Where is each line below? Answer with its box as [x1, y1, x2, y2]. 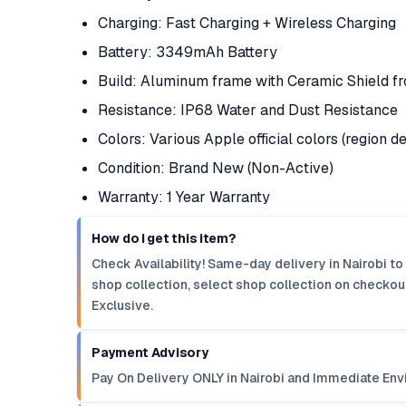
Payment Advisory [92, 344, 208, 361]
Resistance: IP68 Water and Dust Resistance [98, 101, 398, 120]
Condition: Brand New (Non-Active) [98, 159, 333, 178]
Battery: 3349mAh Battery [98, 43, 277, 62]
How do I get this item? [92, 230, 237, 246]
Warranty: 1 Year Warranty [98, 188, 270, 207]
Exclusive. [92, 297, 153, 314]
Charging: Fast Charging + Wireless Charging [98, 14, 396, 33]
